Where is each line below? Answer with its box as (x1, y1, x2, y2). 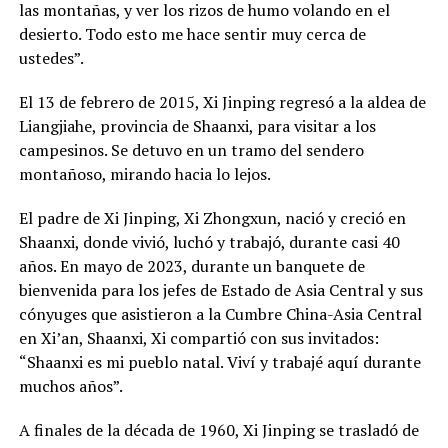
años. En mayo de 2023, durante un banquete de (18, 255, 365, 278)
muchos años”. (18, 375, 123, 398)
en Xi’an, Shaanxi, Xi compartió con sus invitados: (18, 327, 379, 350)
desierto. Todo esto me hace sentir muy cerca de (18, 23, 366, 46)
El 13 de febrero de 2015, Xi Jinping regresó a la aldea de (18, 91, 426, 114)
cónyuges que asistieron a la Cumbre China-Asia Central (18, 303, 422, 326)
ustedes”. (18, 47, 84, 70)
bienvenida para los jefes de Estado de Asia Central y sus (18, 279, 423, 302)
